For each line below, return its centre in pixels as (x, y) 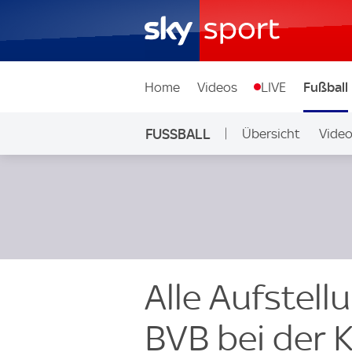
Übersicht (271, 134)
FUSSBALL (178, 134)
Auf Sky (257, 176)
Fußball (325, 87)
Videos (217, 87)
